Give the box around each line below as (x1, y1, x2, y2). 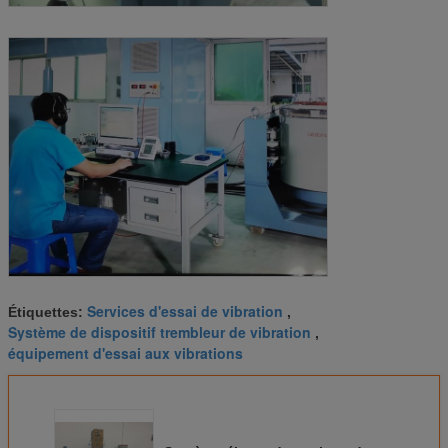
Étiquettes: (8, 304, 87, 321)
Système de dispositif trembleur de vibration (8, 322, 311, 343)
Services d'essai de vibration (87, 301, 283, 322)
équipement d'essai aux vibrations (8, 343, 243, 364)
